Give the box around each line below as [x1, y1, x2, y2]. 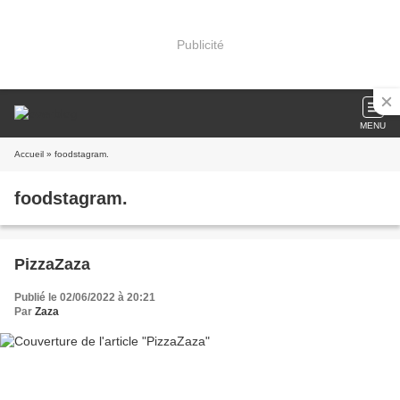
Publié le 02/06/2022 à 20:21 [14, 291, 155, 304]
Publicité [176, 37, 224, 52]
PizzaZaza [14, 255, 90, 273]
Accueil [14, 149, 44, 159]
